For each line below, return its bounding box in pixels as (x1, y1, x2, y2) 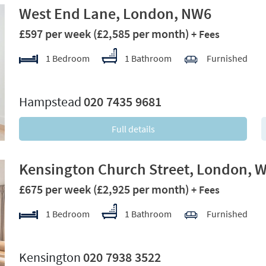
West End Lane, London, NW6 (19, 4, 211, 23)
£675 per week (19, 182, 93, 197)
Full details (111, 123, 155, 135)
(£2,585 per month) (93, 26, 189, 41)
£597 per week (19, 26, 93, 41)
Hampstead (19, 93, 84, 110)
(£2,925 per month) (93, 182, 189, 197)
